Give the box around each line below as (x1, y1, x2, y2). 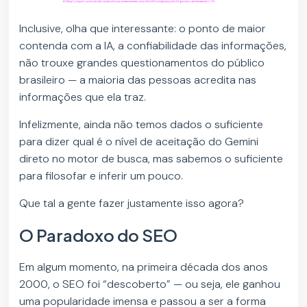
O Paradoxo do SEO (19, 225, 181, 246)
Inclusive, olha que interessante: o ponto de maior (19, 21, 267, 36)
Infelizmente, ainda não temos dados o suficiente (19, 117, 264, 132)
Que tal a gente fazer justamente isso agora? (19, 196, 247, 211)
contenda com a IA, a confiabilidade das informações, (19, 38, 287, 53)
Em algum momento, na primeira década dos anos (19, 260, 269, 275)
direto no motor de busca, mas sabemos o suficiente (19, 151, 284, 167)
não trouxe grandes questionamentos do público (19, 56, 265, 71)
